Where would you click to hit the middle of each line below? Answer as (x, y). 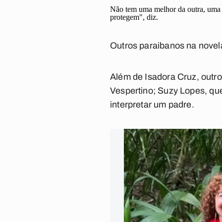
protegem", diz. (135, 17)
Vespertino (132, 91)
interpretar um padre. (152, 105)
